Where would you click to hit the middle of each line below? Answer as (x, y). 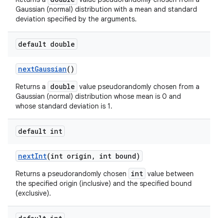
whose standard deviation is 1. (64, 106)
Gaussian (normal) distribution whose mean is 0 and (98, 96)
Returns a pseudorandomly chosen (72, 173)
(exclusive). (33, 193)
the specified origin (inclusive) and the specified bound (104, 183)
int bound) (118, 156)
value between (170, 173)
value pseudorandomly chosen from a (138, 86)
